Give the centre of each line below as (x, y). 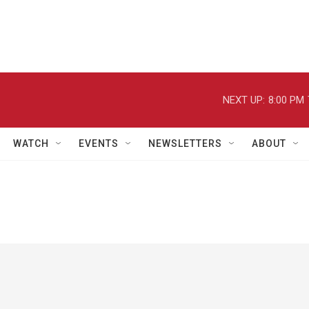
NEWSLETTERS (185, 143)
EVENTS (99, 143)
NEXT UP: (244, 100)
